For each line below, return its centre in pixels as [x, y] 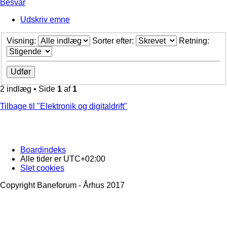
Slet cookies [42, 168]
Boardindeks [43, 150]
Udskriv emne [45, 19]
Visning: [22, 41]
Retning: [195, 41]
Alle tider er [42, 159]
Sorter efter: [114, 41]
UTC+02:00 [84, 159]
